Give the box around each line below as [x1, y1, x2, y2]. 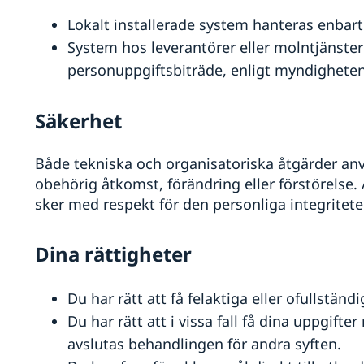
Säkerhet [34, 107, 122, 135]
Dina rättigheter [34, 240, 192, 268]
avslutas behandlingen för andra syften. [67, 334, 341, 354]
